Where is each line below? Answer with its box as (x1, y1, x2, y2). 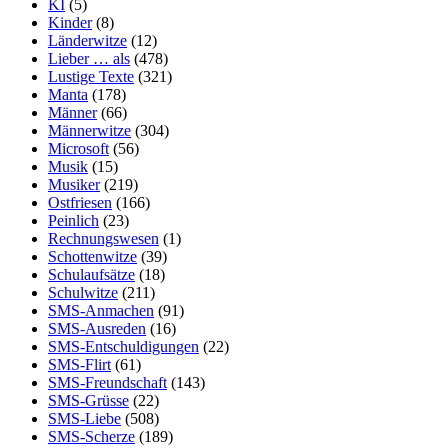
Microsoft (48, 140, 109, 158)
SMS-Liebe (48, 410, 121, 428)
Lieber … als (48, 50, 130, 68)
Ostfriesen (48, 194, 112, 212)
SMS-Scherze (48, 428, 135, 446)
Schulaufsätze (48, 266, 135, 284)
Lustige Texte (48, 68, 134, 86)
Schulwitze (48, 284, 118, 302)
